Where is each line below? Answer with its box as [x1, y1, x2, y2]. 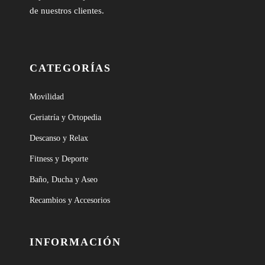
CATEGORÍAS [30, 62, 111, 74]
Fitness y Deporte [30, 154, 88, 163]
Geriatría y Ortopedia [30, 113, 101, 122]
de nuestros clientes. [30, 6, 104, 15]
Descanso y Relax [30, 134, 88, 143]
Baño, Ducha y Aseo [30, 175, 98, 184]
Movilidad [30, 92, 64, 101]
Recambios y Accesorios [30, 196, 110, 205]
